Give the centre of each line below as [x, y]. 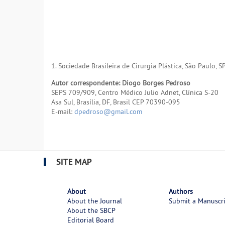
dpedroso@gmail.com [108, 112]
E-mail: [63, 112]
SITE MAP [74, 161]
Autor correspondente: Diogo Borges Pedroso [121, 83]
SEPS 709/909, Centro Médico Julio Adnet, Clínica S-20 [135, 93]
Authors [181, 192]
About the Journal [94, 201]
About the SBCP [91, 211]
